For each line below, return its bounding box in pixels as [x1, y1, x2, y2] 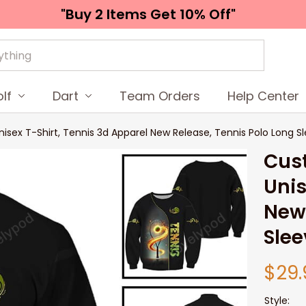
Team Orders [120, 87, 201, 105]
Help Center [227, 87, 300, 105]
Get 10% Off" [150, 4, 236, 24]
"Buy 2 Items [61, 4, 150, 24]
